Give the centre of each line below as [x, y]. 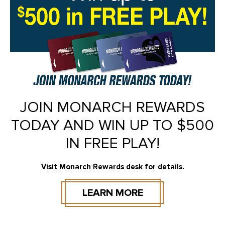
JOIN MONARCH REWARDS [113, 107]
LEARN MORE [113, 193]
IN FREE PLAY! [113, 144]
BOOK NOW [139, 198]
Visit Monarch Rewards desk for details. [113, 167]
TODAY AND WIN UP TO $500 [113, 126]
